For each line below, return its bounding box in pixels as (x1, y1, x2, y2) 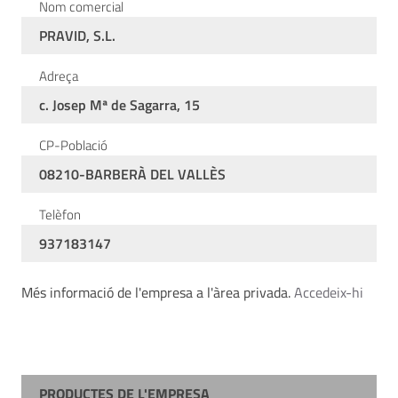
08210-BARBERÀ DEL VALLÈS (39, 163, 226, 185)
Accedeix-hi (294, 282, 363, 303)
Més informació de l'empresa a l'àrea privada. (21, 282, 294, 303)
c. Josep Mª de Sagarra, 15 (39, 94, 200, 115)
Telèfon (39, 204, 81, 225)
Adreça (39, 66, 78, 86)
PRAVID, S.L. (39, 25, 115, 46)
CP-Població (39, 135, 107, 155)
